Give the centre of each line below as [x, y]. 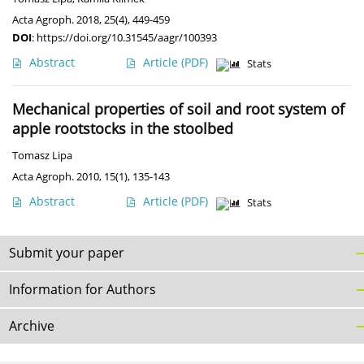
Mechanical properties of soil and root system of [178, 109]
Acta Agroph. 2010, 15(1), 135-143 [91, 177]
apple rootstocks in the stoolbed [123, 129]
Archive [32, 326]
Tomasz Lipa [42, 156]
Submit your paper [67, 253]
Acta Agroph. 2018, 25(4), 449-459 [91, 20]
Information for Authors [82, 290]
